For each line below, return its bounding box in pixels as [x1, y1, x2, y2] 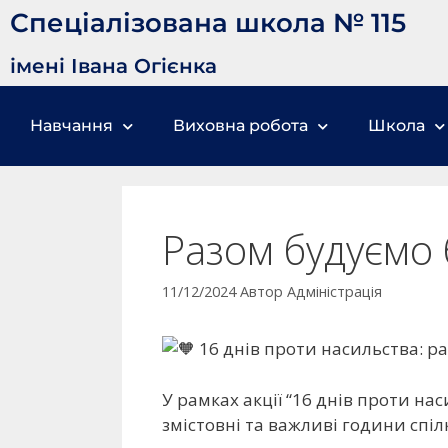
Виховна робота [173, 116, 308, 135]
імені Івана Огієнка [10, 54, 217, 78]
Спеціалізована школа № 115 [10, 7, 406, 39]
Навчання [30, 116, 113, 135]
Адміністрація [287, 282, 382, 302]
